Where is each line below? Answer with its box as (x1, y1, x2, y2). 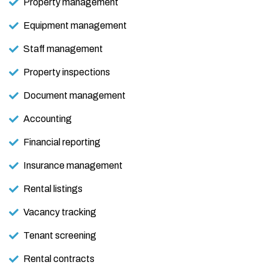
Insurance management (23, 160, 123, 171)
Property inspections (23, 67, 110, 78)
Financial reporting (23, 137, 100, 148)
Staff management (23, 44, 103, 54)
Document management (23, 90, 126, 101)
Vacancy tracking (23, 207, 96, 218)
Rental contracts (23, 254, 95, 264)
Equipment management (23, 20, 127, 31)
